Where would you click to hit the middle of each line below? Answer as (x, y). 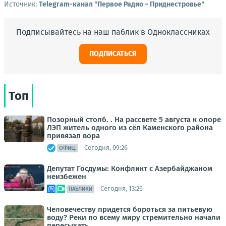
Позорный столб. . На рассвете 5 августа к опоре (134, 119)
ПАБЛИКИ (80, 189)
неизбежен (67, 176)
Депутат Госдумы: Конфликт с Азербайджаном (130, 168)
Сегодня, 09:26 (106, 148)
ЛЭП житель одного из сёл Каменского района (130, 127)
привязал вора (73, 135)
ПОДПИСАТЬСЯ (113, 53)
